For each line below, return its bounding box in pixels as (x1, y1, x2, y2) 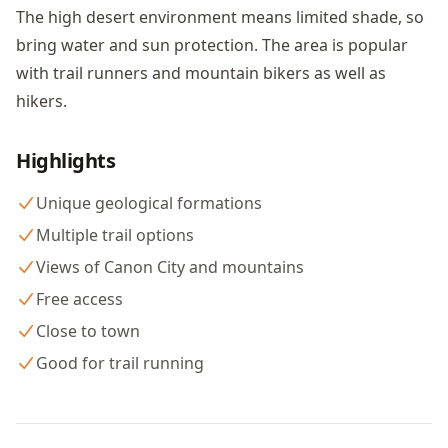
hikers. (16, 90, 67, 112)
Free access (36, 288, 123, 310)
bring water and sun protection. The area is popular (16, 34, 408, 56)
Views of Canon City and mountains (36, 256, 304, 278)
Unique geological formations (36, 192, 262, 214)
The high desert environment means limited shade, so (16, 6, 424, 28)
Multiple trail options (36, 224, 194, 246)
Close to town (36, 320, 140, 342)
